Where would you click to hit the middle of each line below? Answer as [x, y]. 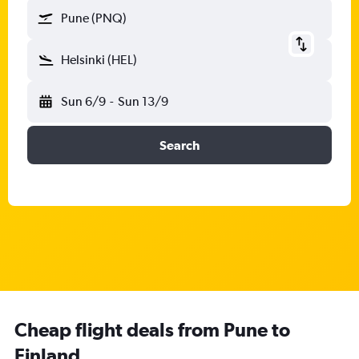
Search [179, 145]
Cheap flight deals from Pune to [152, 329]
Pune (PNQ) [94, 18]
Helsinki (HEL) [99, 60]
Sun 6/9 [83, 101]
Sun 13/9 [143, 101]
